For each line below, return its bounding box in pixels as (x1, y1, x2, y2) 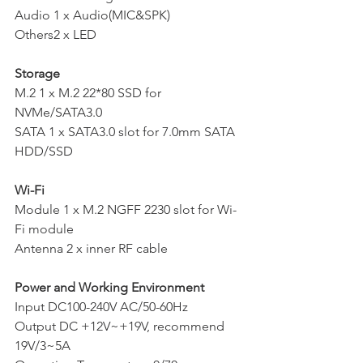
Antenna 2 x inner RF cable (15, 240, 168, 256)
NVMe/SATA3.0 (15, 104, 102, 120)
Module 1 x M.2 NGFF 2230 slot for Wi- (15, 201, 237, 217)
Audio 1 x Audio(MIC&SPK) (15, 6, 170, 23)
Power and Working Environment (15, 279, 204, 295)
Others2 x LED (15, 26, 96, 42)
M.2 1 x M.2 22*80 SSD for (15, 84, 164, 100)
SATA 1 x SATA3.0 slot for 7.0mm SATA (15, 123, 238, 139)
